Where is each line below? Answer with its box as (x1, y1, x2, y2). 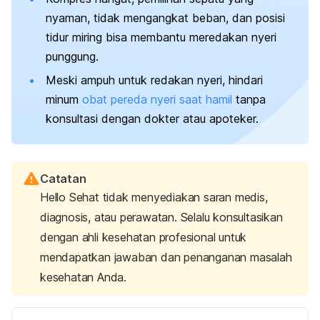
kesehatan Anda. (40, 270, 127, 285)
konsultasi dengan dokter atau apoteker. (46, 111, 259, 126)
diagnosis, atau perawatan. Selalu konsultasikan (40, 210, 283, 225)
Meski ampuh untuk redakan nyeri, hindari (46, 73, 263, 88)
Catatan (40, 171, 86, 186)
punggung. (46, 49, 99, 64)
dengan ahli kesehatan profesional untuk (40, 230, 247, 245)
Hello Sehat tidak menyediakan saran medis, (40, 190, 268, 205)
